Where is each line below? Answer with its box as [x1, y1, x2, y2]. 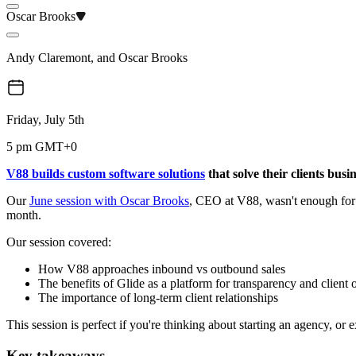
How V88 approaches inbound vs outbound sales [38, 262, 285, 277]
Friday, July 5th [6, 113, 84, 127]
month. [6, 208, 41, 222]
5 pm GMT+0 [6, 140, 77, 154]
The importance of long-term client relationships [38, 291, 278, 305]
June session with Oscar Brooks [29, 194, 189, 208]
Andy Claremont [6, 51, 91, 65]
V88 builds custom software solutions [6, 167, 205, 181]
